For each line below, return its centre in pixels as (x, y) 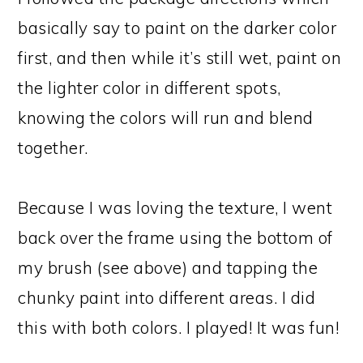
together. (53, 147)
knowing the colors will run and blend (166, 117)
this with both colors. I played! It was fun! (179, 327)
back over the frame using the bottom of (175, 237)
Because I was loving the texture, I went (175, 207)
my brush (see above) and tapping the (168, 267)
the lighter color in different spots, (149, 87)
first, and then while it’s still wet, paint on (180, 57)
